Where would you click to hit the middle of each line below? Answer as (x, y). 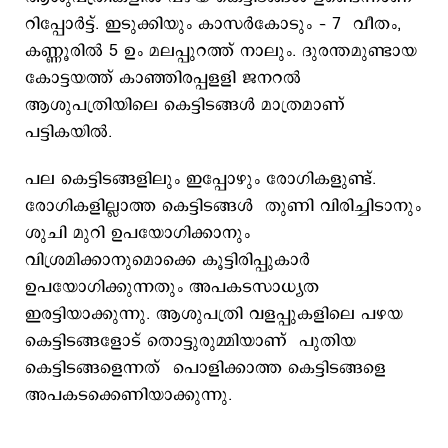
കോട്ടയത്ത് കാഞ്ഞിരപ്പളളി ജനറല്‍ (163, 78)
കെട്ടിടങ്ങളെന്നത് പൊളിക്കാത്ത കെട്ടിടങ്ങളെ (205, 368)
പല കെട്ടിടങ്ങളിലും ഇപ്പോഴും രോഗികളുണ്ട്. (200, 179)
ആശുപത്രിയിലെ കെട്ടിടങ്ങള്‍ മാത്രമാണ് (185, 105)
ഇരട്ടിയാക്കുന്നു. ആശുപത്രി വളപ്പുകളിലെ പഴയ (214, 314)
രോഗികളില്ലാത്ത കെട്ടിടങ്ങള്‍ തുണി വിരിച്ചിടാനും (223, 206)
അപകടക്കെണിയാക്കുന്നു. (131, 395)
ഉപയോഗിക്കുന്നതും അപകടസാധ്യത (172, 287)
